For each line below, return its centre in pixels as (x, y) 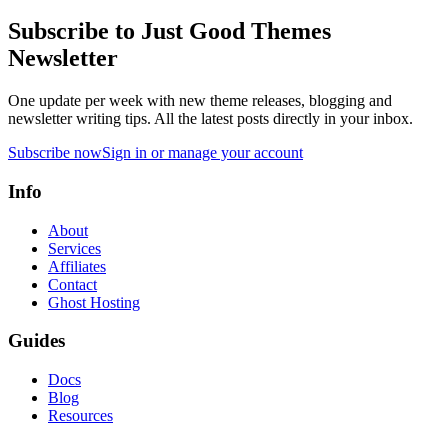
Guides (36, 341)
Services (74, 248)
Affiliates (77, 266)
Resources (80, 415)
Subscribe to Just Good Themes (169, 31)
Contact (72, 284)
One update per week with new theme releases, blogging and (200, 101)
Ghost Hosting (94, 302)
